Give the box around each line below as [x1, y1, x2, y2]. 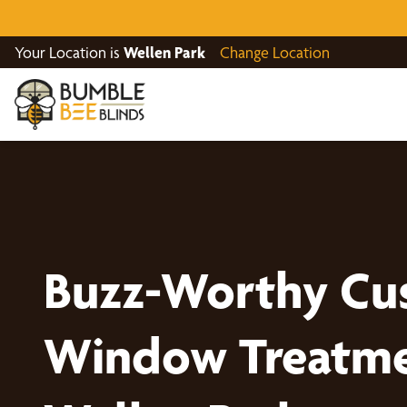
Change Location [220, 43, 330, 62]
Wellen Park [124, 43, 205, 62]
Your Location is [15, 43, 124, 62]
